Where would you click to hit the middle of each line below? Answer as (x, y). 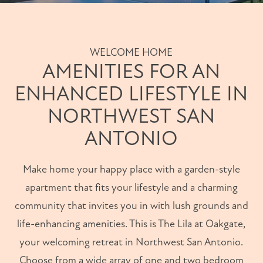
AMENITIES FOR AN (131, 72)
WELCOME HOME (131, 53)
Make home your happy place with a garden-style (131, 169)
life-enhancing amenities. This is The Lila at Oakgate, (131, 224)
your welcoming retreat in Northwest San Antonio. (131, 242)
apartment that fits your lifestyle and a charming (131, 188)
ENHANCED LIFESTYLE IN (131, 94)
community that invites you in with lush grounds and (131, 206)
